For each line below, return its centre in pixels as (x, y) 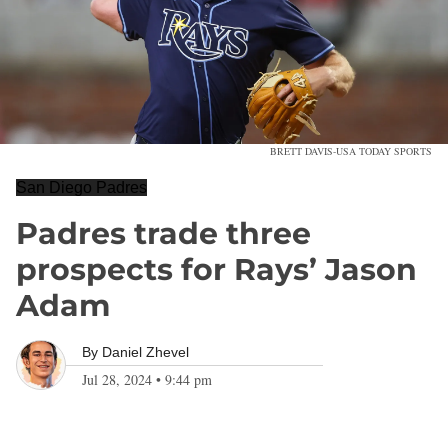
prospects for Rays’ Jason (216, 269)
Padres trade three (163, 233)
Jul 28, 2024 (117, 379)
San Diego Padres (81, 187)
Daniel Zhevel (145, 352)
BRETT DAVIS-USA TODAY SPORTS (351, 151)
